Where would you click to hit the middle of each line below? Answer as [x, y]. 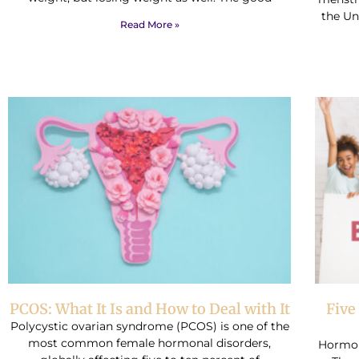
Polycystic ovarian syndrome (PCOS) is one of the [149, 326]
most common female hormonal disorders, [150, 343]
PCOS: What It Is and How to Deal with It [149, 309]
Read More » [149, 24]
